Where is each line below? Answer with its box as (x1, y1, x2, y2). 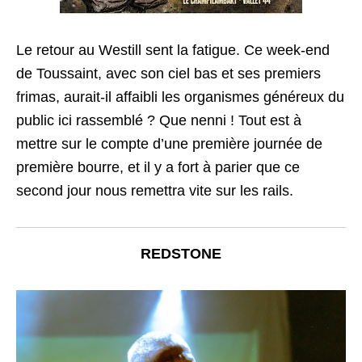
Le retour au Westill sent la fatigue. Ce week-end (16, 42, 330, 58)
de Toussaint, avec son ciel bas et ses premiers (16, 65, 321, 82)
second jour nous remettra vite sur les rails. (16, 183, 293, 199)
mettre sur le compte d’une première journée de (16, 136, 322, 152)
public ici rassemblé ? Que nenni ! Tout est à (16, 112, 301, 128)
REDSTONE (141, 246, 221, 262)
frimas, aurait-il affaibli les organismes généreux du (16, 89, 344, 105)
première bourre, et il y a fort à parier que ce (16, 159, 300, 175)
